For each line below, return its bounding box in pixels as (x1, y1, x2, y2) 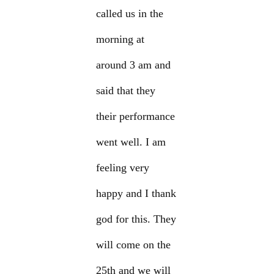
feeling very (96, 161, 150, 174)
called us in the (96, 7, 164, 20)
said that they (96, 84, 156, 97)
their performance (96, 110, 176, 123)
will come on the (96, 239, 171, 251)
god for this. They (96, 213, 177, 226)
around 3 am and (96, 59, 171, 72)
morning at (96, 33, 145, 46)
